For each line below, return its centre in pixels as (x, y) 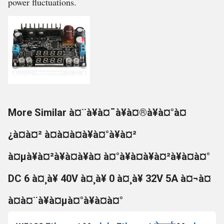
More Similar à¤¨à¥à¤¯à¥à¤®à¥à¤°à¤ (97, 112)
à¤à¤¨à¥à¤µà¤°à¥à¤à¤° (65, 200)
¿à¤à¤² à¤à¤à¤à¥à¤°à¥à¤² (72, 134)
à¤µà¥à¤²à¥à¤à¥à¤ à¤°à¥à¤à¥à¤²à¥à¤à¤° (109, 156)
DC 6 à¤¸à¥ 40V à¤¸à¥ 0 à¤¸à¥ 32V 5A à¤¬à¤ (109, 178)
